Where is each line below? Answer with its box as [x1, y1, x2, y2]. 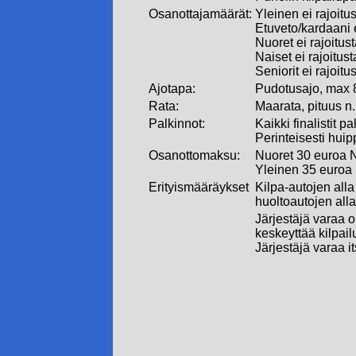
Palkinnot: [149, 117, 205, 130]
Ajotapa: [149, 82, 195, 95]
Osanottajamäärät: [149, 7, 252, 21]
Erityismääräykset [149, 180, 249, 194]
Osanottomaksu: [149, 149, 240, 162]
